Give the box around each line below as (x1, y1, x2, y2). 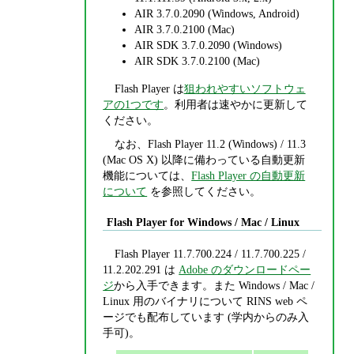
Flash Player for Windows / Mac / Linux (106, 215, 299, 228)
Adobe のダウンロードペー (179, 262, 311, 276)
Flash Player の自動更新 (191, 168, 306, 182)
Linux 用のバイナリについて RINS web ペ (103, 294, 308, 307)
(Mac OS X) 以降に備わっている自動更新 (103, 153, 306, 166)
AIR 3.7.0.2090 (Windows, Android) (134, 7, 300, 21)
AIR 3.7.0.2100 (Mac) (134, 23, 235, 36)
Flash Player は (114, 81, 184, 95)
